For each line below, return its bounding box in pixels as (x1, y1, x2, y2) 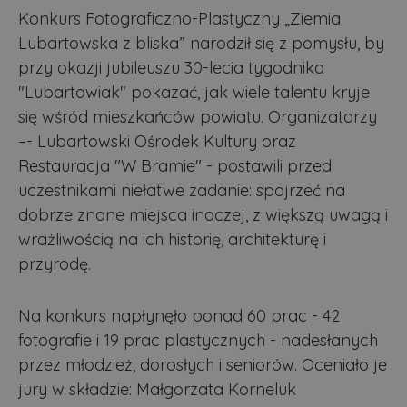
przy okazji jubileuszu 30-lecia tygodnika (18, 57, 324, 79)
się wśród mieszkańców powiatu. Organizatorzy (18, 106, 377, 128)
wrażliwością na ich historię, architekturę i (18, 229, 326, 251)
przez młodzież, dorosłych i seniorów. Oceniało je (18, 354, 387, 376)
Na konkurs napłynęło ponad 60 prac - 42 (18, 305, 340, 327)
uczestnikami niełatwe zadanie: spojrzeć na (18, 180, 345, 202)
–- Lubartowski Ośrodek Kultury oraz (18, 131, 296, 153)
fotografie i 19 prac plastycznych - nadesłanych (18, 330, 378, 352)
